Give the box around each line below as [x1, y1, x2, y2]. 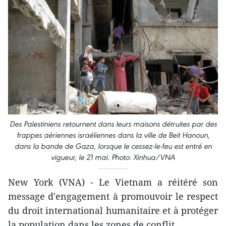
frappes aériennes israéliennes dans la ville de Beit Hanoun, [16, 130, 210, 140]
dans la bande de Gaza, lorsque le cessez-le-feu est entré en [14, 141, 212, 151]
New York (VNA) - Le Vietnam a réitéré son [8, 176, 218, 189]
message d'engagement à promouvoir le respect [8, 190, 218, 203]
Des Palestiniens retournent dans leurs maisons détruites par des [9, 119, 217, 129]
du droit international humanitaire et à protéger [8, 204, 218, 217]
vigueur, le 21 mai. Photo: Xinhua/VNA [51, 152, 175, 162]
